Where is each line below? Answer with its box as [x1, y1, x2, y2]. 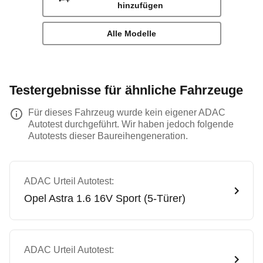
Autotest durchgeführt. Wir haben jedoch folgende [28, 119, 234, 129]
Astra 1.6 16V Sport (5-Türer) [49, 193, 186, 204]
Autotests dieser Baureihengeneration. [28, 131, 188, 141]
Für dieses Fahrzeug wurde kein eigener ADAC [28, 107, 225, 117]
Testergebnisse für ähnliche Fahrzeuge [9, 83, 243, 97]
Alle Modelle [107, 29, 156, 38]
